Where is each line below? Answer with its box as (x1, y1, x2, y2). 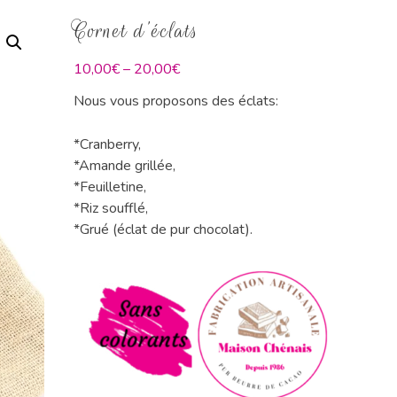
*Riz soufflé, (74, 198, 149, 218)
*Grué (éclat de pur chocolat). (74, 220, 253, 239)
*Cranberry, (74, 135, 142, 154)
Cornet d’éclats (74, 16, 199, 45)
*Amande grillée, (74, 156, 176, 175)
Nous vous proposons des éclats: (74, 91, 279, 111)
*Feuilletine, (74, 177, 147, 197)
